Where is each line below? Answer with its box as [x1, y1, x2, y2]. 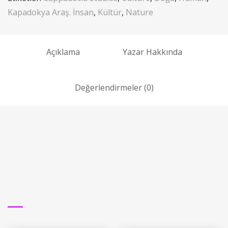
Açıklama [46, 46, 80, 58]
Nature [126, 6, 153, 18]
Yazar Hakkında [122, 46, 182, 58]
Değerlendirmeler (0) [74, 81, 154, 93]
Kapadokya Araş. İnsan [8, 6, 94, 18]
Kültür [98, 6, 122, 18]
